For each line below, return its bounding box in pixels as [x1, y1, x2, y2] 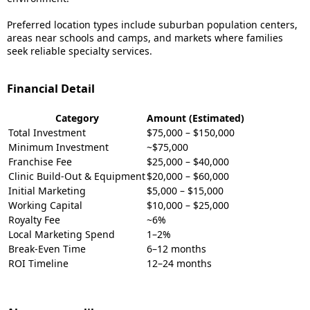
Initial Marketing [8, 184, 86, 197]
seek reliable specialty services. [7, 44, 152, 57]
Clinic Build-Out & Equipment [8, 170, 145, 183]
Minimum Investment [8, 140, 109, 154]
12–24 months [147, 257, 212, 270]
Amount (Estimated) [147, 111, 244, 125]
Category [55, 111, 99, 125]
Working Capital [8, 199, 82, 212]
